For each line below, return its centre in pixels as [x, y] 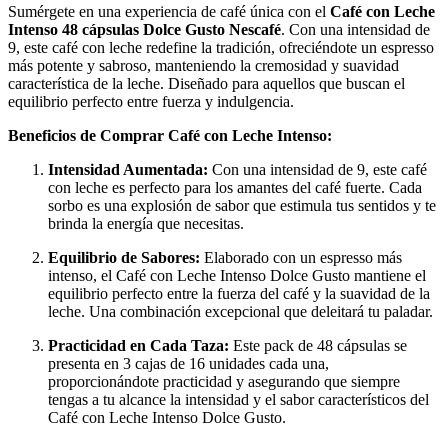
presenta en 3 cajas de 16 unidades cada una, [188, 363]
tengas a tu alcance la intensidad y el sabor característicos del [238, 399]
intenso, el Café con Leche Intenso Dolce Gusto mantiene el [237, 275]
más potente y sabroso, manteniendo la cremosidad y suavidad [203, 65]
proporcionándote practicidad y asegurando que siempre [224, 381]
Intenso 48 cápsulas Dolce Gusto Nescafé [144, 29]
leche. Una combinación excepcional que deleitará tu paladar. [240, 311]
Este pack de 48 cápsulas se [318, 345]
